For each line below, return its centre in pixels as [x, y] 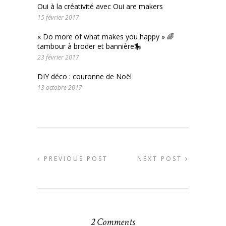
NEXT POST [161, 159]
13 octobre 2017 [60, 88]
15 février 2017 [58, 17]
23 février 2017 [58, 57]
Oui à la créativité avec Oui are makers [100, 6]
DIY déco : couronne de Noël [84, 76]
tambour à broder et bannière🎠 [89, 46]
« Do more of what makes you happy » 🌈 [106, 37]
